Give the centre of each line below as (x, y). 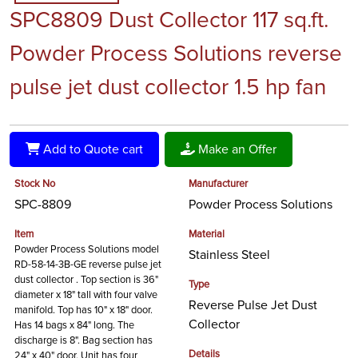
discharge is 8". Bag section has (84, 340)
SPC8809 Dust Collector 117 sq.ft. (169, 20)
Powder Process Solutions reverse (176, 54)
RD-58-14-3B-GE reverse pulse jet (88, 265)
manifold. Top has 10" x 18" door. (84, 310)
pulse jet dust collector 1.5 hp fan (168, 88)
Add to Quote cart (91, 149)
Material (207, 234)
